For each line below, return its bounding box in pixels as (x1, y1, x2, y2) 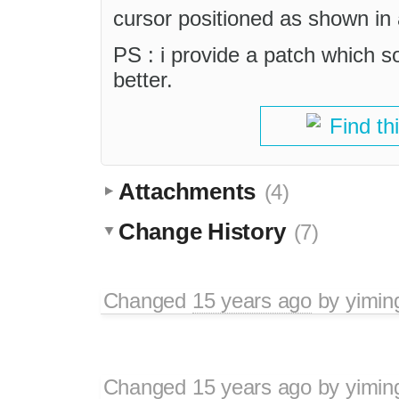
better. (113, 67, 173, 92)
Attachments (118, 178, 262, 206)
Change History (118, 218, 292, 246)
